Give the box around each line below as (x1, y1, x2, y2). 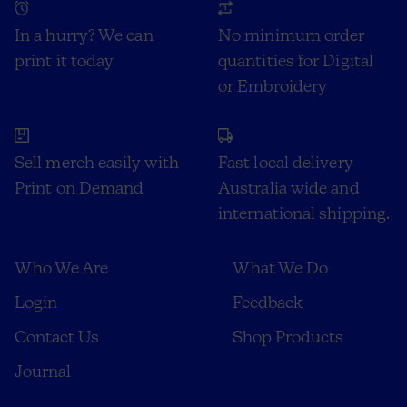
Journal (15, 361, 71, 381)
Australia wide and (218, 177, 360, 197)
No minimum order (218, 25, 365, 45)
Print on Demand (15, 177, 144, 197)
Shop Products (233, 326, 343, 346)
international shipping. (218, 203, 391, 223)
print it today (15, 50, 114, 70)
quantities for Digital (218, 50, 373, 70)
